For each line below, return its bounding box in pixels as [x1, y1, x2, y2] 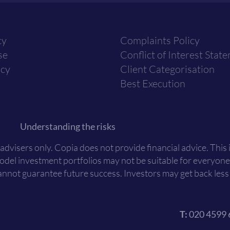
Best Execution [120, 76, 185, 90]
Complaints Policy [120, 33, 200, 47]
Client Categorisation [120, 62, 215, 75]
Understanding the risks [20, 120, 116, 132]
